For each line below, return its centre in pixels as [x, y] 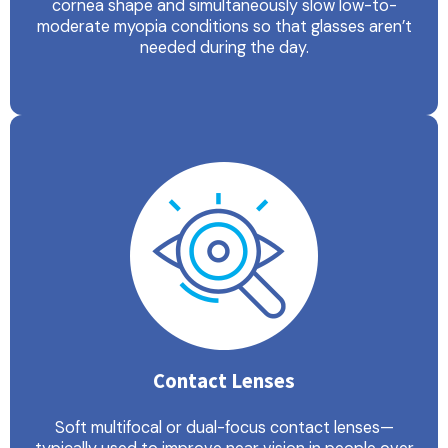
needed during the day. [224, 48]
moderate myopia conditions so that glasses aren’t [224, 27]
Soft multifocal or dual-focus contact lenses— [224, 428]
